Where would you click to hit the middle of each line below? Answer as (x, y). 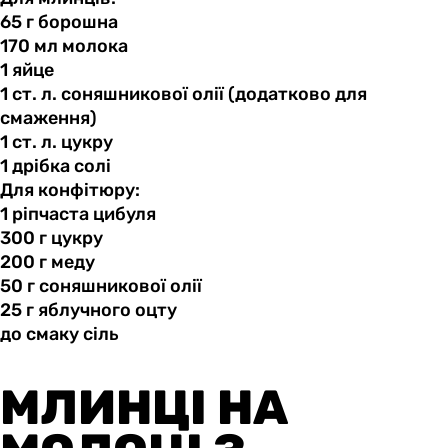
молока (95, 46)
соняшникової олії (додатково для (212, 94)
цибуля (124, 214)
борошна (78, 22)
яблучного (84, 310)
